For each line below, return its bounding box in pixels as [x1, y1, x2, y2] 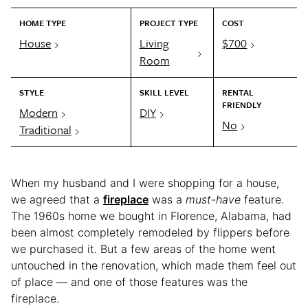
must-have [186, 192, 241, 206]
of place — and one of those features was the [11, 274, 247, 289]
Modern [19, 103, 58, 121]
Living [139, 34, 168, 52]
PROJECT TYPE [139, 16, 198, 29]
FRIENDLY [222, 98, 262, 111]
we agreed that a [11, 192, 103, 206]
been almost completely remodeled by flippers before [11, 225, 289, 239]
